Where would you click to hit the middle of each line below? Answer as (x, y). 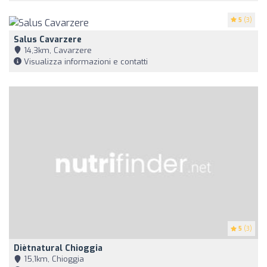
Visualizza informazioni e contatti (85, 61)
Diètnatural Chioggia (58, 249)
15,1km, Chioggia (53, 259)
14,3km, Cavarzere (57, 50)
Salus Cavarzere (48, 39)
